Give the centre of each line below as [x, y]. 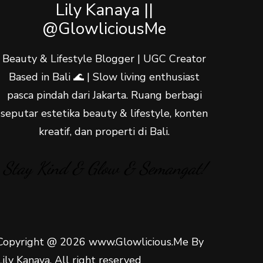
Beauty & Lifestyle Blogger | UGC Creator [104, 59]
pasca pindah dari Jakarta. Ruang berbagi [104, 95]
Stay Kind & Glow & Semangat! [104, 168]
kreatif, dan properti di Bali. [104, 131]
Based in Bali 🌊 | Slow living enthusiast [104, 77]
